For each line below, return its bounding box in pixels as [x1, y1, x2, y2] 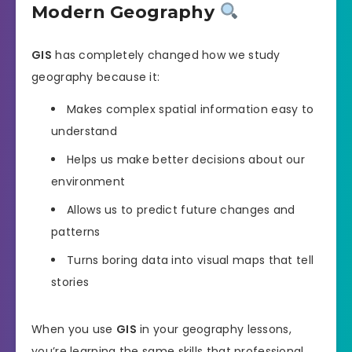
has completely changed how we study [51, 47, 280, 64]
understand [51, 123, 118, 139]
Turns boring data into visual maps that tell [67, 251, 314, 268]
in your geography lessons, [136, 321, 291, 337]
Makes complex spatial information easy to [67, 101, 314, 117]
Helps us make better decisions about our [67, 151, 305, 167]
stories [51, 273, 90, 290]
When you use [31, 321, 116, 337]
